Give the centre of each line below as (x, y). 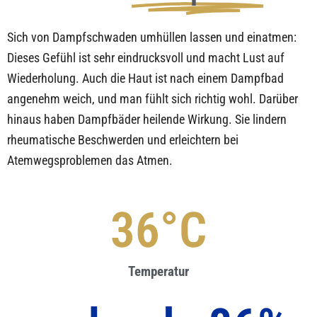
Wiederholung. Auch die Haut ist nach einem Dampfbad (145, 78)
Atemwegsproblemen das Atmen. (90, 160)
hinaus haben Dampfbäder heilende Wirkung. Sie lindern (147, 119)
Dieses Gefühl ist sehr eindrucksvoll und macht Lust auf (146, 57)
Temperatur (158, 271)
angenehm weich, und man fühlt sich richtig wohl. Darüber (152, 98)
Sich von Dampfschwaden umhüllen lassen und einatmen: (152, 37)
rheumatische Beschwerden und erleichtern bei (123, 139)
